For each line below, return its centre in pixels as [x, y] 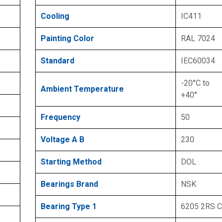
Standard [57, 61]
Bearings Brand [69, 184]
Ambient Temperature [82, 89]
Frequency [60, 117]
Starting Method [71, 162]
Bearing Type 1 [69, 207]
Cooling [55, 16]
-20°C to [195, 83]
